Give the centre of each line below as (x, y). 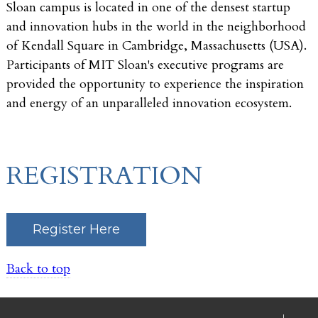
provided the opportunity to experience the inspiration (155, 84)
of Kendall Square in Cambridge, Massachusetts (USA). (157, 46)
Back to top (38, 269)
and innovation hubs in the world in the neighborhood (156, 27)
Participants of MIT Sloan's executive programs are (145, 65)
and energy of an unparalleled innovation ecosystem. (149, 104)
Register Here (76, 230)
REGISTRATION (104, 176)
